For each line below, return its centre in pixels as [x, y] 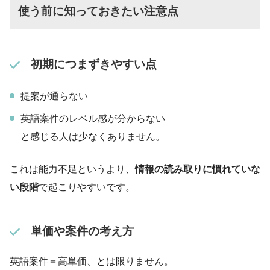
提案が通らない [54, 96]
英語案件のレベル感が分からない [93, 118]
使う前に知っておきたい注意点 [99, 11]
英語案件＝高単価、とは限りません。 [92, 262]
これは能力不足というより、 [72, 169]
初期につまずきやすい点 [93, 64]
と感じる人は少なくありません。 [93, 136]
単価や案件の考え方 [82, 231]
